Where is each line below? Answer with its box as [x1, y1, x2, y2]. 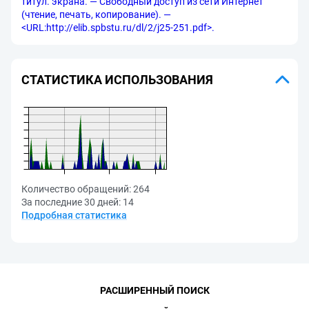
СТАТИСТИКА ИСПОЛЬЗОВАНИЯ [21, 72, 213, 87]
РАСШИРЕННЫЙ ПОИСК [99, 285, 210, 296]
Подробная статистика [21, 210, 127, 221]
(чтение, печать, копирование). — [21, 9, 171, 20]
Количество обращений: [21, 183, 131, 195]
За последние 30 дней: [21, 197, 121, 208]
